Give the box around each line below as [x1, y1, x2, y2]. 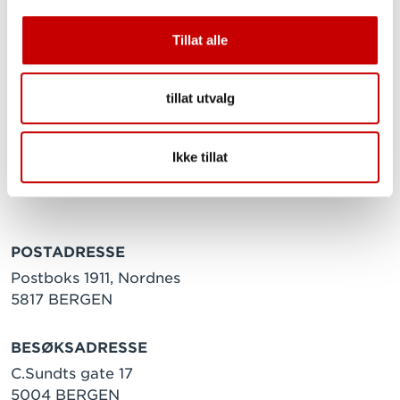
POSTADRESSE [11, 244, 125, 262]
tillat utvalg [165, 90, 235, 106]
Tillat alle [172, 31, 228, 47]
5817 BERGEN [11, 291, 112, 309]
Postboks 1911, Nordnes [11, 270, 180, 287]
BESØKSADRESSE [11, 339, 147, 357]
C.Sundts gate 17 [11, 365, 133, 383]
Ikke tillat [172, 148, 228, 164]
